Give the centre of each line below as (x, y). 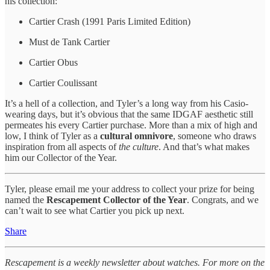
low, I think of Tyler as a (52, 136)
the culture (139, 146)
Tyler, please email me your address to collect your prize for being (130, 189)
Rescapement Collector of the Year (117, 199)
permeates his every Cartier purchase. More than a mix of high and (131, 125)
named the (26, 199)
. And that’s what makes (204, 146)
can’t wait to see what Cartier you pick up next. (95, 210)
